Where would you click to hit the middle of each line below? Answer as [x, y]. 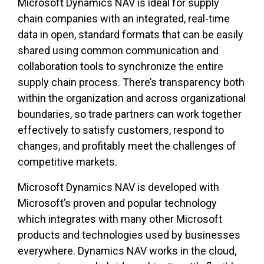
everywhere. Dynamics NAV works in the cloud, [127, 251]
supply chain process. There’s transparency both [131, 82]
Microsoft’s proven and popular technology [117, 203]
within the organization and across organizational [132, 98]
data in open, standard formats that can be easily [131, 35]
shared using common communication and [118, 51]
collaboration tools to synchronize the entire [121, 67]
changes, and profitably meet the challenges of [127, 146]
